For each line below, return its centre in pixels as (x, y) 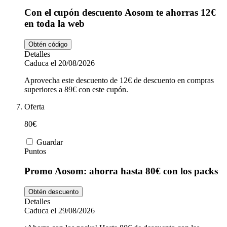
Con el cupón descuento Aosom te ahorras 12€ (120, 13)
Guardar (50, 142)
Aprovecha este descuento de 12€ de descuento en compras (119, 81)
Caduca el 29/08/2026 (60, 210)
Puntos (35, 152)
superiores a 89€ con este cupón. (76, 90)
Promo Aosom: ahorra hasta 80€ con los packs (121, 171)
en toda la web (54, 24)
